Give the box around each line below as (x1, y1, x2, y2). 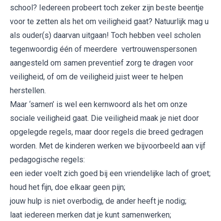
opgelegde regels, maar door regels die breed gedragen (10, 127, 203, 137)
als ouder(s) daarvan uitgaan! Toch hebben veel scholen (10, 31, 201, 40)
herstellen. (10, 86, 46, 95)
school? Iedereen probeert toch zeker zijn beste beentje (10, 3, 204, 12)
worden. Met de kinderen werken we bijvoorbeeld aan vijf (10, 141, 206, 150)
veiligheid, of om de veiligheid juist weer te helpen (10, 72, 183, 81)
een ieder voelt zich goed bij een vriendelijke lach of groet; (10, 169, 211, 178)
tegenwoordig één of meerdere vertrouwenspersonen (10, 44, 197, 54)
